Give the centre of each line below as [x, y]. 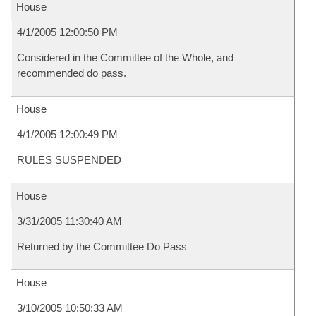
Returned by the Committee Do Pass [102, 247]
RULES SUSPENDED [69, 160]
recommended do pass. [72, 73]
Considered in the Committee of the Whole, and [125, 57]
